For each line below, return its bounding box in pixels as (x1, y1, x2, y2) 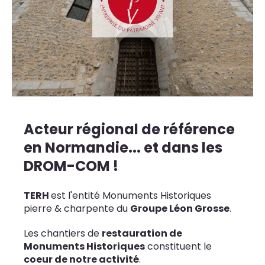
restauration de (102, 226, 182, 240)
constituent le (145, 239, 212, 253)
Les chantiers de (24, 226, 102, 240)
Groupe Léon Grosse (130, 201, 230, 215)
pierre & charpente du (24, 201, 130, 215)
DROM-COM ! (24, 156, 118, 176)
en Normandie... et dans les (24, 137, 222, 157)
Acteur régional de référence (24, 119, 235, 139)
